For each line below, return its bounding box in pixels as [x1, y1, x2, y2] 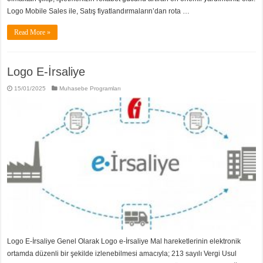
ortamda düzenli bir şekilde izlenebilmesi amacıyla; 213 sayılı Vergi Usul [7, 249, 237, 258]
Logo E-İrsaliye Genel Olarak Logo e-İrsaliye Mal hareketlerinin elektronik [7, 237, 241, 246]
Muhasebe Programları [59, 85, 122, 92]
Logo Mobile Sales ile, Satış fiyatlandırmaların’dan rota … [7, 6, 190, 15]
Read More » [14, 28, 51, 36]
